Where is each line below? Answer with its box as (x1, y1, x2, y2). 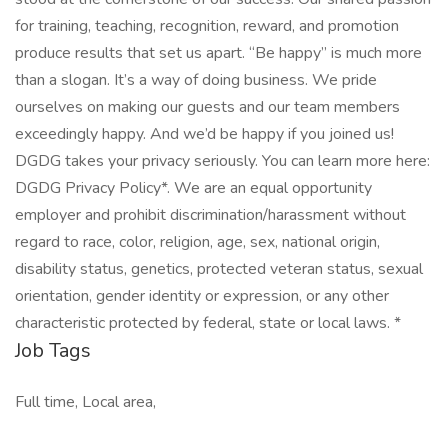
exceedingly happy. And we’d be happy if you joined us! (15, 123, 394, 145)
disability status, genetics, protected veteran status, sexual (15, 258, 423, 280)
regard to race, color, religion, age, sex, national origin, (15, 231, 380, 253)
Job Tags (15, 337, 91, 364)
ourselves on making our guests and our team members (15, 96, 400, 118)
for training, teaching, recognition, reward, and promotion (15, 15, 399, 37)
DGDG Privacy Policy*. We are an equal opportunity (15, 177, 372, 199)
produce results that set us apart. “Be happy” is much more (15, 42, 422, 64)
